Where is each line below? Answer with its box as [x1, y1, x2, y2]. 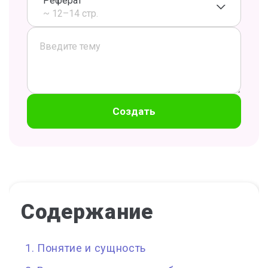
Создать [112, 105, 156, 117]
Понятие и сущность [37, 242, 146, 254]
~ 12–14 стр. [43, 8, 98, 19]
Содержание [21, 200, 153, 224]
